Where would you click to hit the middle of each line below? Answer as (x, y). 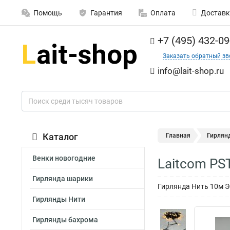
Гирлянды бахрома (65, 220)
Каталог (60, 137)
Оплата (163, 13)
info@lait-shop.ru (191, 71)
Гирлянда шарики (63, 179)
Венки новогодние (64, 158)
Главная (178, 136)
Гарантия (106, 13)
